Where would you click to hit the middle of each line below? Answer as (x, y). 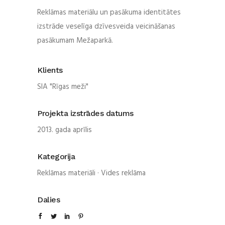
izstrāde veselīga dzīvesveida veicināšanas (106, 26)
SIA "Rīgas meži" (63, 87)
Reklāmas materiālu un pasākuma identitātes (109, 12)
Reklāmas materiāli (66, 173)
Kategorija (56, 156)
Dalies (48, 199)
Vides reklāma (123, 173)
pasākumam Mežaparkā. (75, 40)
